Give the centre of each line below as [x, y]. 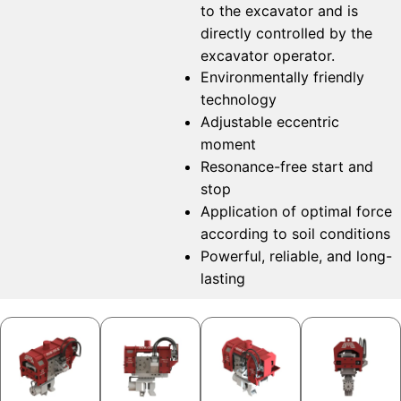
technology [238, 100]
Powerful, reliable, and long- [296, 256]
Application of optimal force [296, 212]
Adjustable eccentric [269, 122]
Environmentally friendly [282, 77]
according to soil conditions [295, 234]
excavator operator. [267, 56]
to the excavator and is [279, 11]
